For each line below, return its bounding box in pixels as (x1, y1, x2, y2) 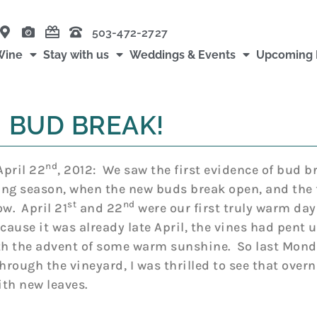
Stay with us (43, 47, 110, 62)
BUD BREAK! (8, 110, 164, 140)
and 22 (76, 200, 123, 216)
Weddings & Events (129, 47, 236, 62)
